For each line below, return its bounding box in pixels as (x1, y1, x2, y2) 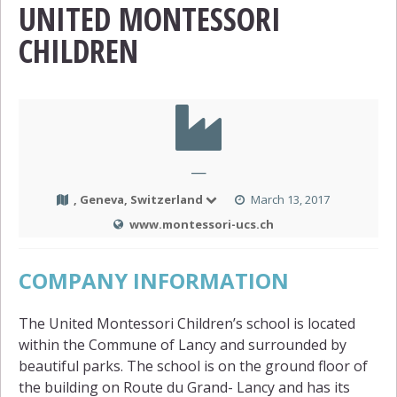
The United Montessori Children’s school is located (19, 314, 355, 334)
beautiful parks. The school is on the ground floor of (19, 356, 368, 377)
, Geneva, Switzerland (74, 191, 204, 208)
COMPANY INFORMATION (19, 266, 289, 296)
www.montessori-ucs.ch (129, 216, 274, 233)
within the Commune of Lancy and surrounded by (19, 335, 346, 355)
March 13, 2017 (250, 191, 330, 208)
